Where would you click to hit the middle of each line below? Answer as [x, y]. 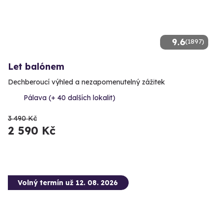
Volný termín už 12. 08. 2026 [68, 183]
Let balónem [36, 67]
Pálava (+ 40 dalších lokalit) [69, 98]
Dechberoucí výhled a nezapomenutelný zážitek [86, 82]
